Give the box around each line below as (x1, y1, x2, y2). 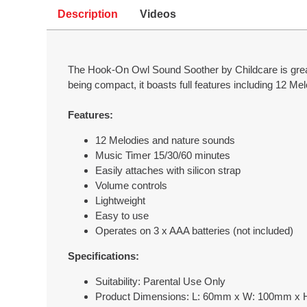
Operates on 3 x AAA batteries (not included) (95, 224, 294, 236)
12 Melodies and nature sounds (95, 134, 236, 146)
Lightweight (95, 194, 146, 206)
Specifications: (68, 250, 140, 262)
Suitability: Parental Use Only (95, 275, 226, 288)
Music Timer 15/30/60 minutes (95, 149, 231, 161)
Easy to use (95, 209, 149, 221)
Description (58, 8, 119, 21)
